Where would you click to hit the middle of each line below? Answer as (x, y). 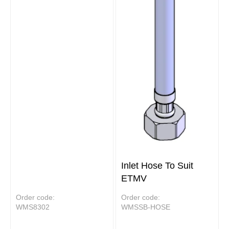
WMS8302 (33, 207)
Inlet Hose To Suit (157, 165)
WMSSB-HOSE (146, 207)
